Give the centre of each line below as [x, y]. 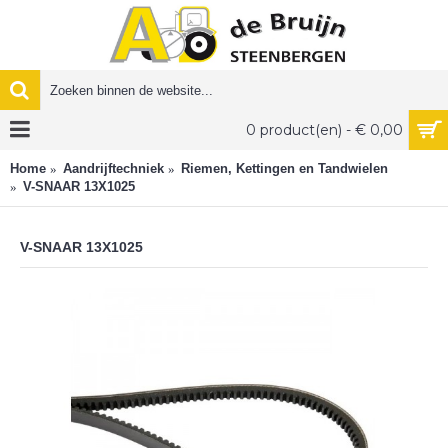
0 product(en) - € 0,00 [386, 130]
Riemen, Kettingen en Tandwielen [284, 168]
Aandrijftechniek [113, 168]
